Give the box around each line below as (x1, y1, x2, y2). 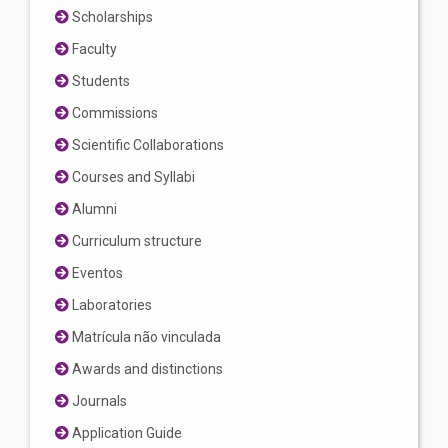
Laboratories (69, 297, 152, 314)
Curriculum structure (69, 233, 202, 250)
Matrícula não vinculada (69, 329, 221, 346)
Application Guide (69, 425, 182, 442)
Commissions (69, 105, 158, 122)
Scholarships (69, 9, 153, 26)
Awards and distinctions (69, 361, 223, 378)
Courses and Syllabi (69, 169, 195, 186)
